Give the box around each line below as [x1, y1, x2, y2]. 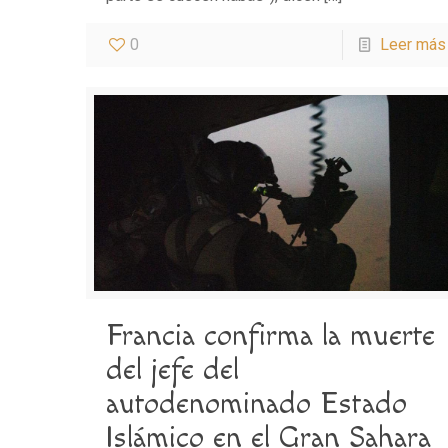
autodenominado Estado [106, 385, 408, 422]
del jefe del [106, 351, 240, 388]
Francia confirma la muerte [106, 317, 436, 354]
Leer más [379, 35, 446, 55]
